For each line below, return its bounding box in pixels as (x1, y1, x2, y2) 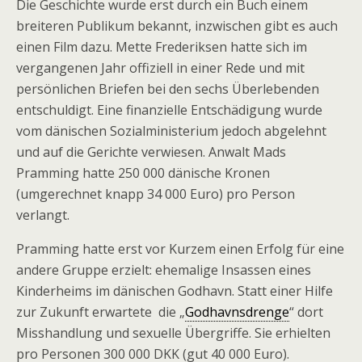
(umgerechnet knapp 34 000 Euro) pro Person (16, 185, 295, 203)
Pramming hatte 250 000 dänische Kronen (16, 164, 270, 182)
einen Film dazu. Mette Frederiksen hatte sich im (16, 38, 307, 56)
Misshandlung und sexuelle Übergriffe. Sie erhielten (16, 324, 330, 342)
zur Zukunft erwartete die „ (16, 303, 185, 321)
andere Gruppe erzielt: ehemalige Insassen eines (16, 261, 311, 279)
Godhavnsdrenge (185, 303, 289, 321)
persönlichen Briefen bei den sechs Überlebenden (16, 80, 319, 98)
